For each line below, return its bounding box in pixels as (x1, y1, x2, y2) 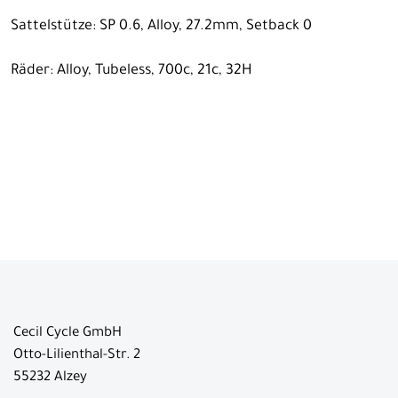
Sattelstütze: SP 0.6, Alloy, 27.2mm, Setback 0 (11, 18, 312, 35)
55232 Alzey (13, 370, 87, 386)
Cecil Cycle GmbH (13, 325, 122, 341)
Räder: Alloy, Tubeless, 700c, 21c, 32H (11, 62, 252, 79)
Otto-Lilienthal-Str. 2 (13, 347, 140, 363)
